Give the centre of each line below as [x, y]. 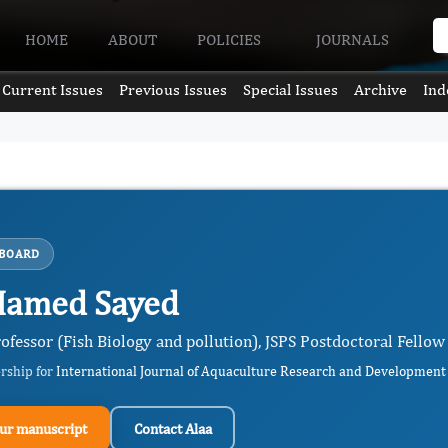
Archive [381, 89]
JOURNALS [354, 39]
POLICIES [231, 39]
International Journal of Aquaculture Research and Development [251, 371]
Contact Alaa [172, 428]
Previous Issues [172, 89]
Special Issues [291, 89]
